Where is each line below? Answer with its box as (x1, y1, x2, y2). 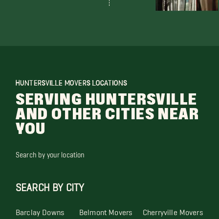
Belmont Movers (79, 207, 133, 213)
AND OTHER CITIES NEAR (16, 104, 199, 125)
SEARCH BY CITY (16, 180, 85, 188)
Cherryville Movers (143, 207, 203, 213)
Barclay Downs (16, 207, 65, 213)
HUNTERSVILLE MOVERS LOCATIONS (16, 78, 128, 88)
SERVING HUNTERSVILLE (16, 89, 198, 110)
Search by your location (16, 150, 85, 155)
